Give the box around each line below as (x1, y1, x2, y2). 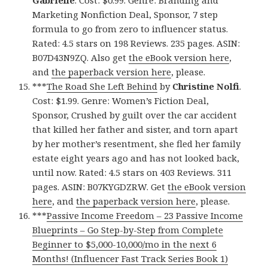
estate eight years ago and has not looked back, (32, 152, 240, 165)
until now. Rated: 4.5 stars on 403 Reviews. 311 (32, 166, 232, 179)
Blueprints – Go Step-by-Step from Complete (32, 224, 224, 236)
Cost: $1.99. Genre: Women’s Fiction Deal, (32, 95, 209, 107)
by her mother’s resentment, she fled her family (32, 138, 241, 150)
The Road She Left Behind (47, 80, 158, 93)
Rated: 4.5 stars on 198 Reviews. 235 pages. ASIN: (32, 37, 240, 50)
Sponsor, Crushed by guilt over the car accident (32, 109, 237, 121)
